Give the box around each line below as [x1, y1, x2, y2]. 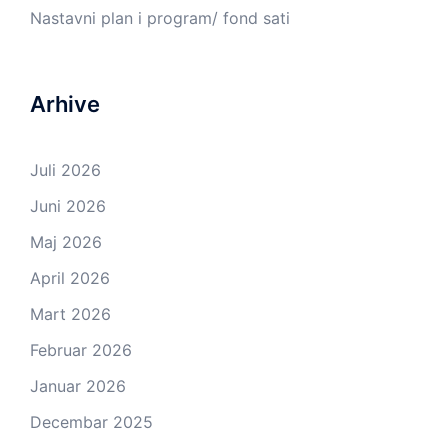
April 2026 [30, 268, 110, 288]
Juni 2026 [30, 196, 106, 216]
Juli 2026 [30, 160, 101, 180]
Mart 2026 [30, 304, 111, 324]
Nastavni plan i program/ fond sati [30, 8, 290, 28]
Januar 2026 [30, 376, 126, 396]
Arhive [30, 91, 100, 117]
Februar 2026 [30, 340, 132, 360]
